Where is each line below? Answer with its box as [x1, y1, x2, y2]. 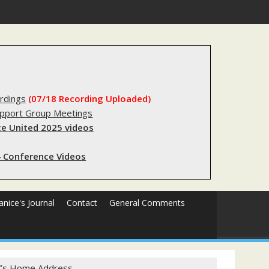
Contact [67, 197, 97, 208]
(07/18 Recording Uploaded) [28, 92, 151, 104]
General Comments [109, 197, 185, 208]
